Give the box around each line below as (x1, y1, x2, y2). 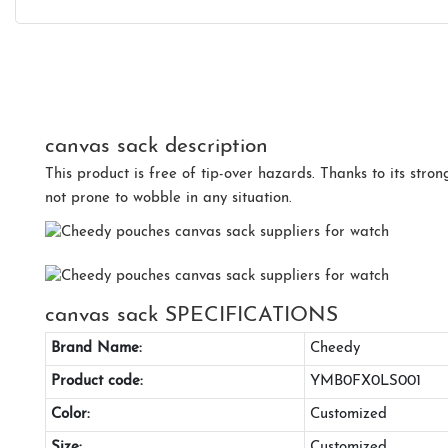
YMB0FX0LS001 (309, 373, 421, 389)
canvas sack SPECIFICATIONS (45, 304, 338, 326)
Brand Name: (50, 340, 142, 356)
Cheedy (309, 340, 360, 356)
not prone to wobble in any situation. (45, 190, 292, 206)
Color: (50, 406, 90, 422)
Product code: (50, 373, 143, 389)
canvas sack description (45, 135, 268, 157)
